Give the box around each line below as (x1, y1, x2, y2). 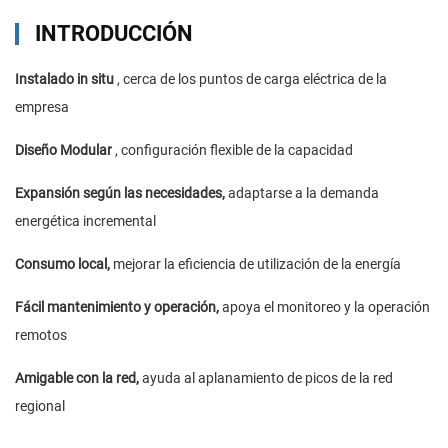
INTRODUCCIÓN (35, 21, 193, 47)
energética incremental (15, 213, 156, 230)
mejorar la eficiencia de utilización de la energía (113, 256, 401, 273)
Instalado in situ (15, 71, 117, 88)
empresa (15, 99, 69, 116)
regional (15, 398, 65, 415)
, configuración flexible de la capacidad (115, 142, 353, 159)
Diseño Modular (15, 142, 115, 159)
